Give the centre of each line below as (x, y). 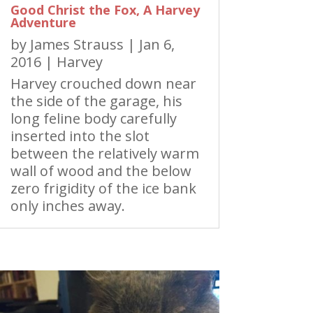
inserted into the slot (80, 136)
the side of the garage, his (96, 101)
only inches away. (67, 206)
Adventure (43, 23)
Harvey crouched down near (103, 84)
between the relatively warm (104, 154)
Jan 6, (156, 45)
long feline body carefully (93, 119)
